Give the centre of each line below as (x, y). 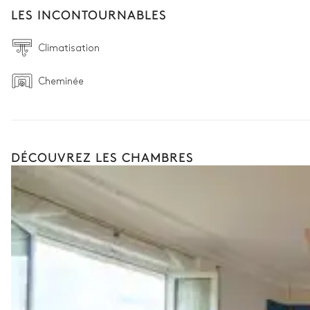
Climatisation (69, 48)
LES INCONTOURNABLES (89, 14)
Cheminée (61, 81)
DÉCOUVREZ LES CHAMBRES (102, 157)
